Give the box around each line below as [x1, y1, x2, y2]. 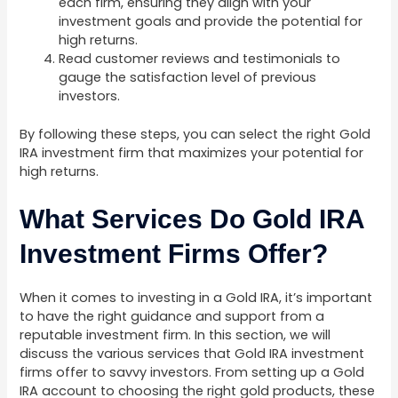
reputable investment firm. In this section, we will [20, 326, 331, 345]
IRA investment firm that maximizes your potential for [20, 143, 364, 162]
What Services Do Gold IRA [20, 204, 365, 235]
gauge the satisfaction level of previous [59, 68, 317, 86]
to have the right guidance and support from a [20, 307, 325, 326]
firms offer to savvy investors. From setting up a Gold [20, 363, 365, 382]
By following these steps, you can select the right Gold [20, 124, 371, 143]
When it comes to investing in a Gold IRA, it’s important [20, 289, 373, 307]
